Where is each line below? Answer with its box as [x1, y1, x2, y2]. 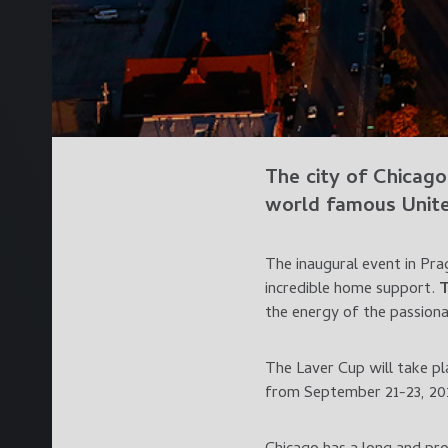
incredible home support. [265, 276, 439, 303]
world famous [265, 190, 402, 224]
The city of [265, 162, 373, 196]
